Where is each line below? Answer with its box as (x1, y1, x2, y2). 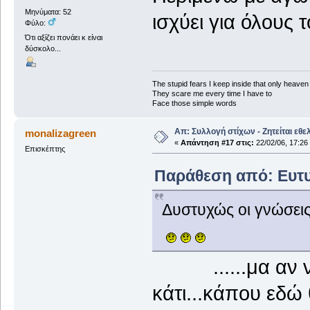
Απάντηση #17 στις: (180, 138, 254, 147)
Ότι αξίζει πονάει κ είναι (24, 33, 102, 42)
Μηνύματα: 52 (24, 8, 71, 17)
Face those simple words (152, 98, 237, 107)
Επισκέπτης (24, 144, 65, 153)
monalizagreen (25, 127, 97, 139)
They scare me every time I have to (152, 89, 272, 98)
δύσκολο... (24, 44, 61, 53)
